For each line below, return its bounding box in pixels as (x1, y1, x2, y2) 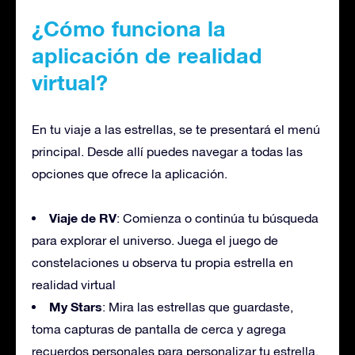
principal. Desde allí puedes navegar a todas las (32, 143, 303, 158)
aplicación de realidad (32, 42, 262, 68)
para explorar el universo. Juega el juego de (32, 232, 278, 247)
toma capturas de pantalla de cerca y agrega (32, 321, 286, 336)
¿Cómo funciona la (32, 15, 226, 41)
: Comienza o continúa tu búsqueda (116, 210, 319, 225)
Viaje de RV (49, 209, 116, 225)
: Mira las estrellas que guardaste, (102, 299, 293, 314)
